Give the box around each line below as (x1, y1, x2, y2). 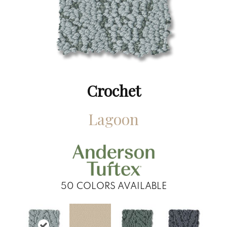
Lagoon (88, 108, 139, 129)
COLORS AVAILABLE (76, 180, 167, 192)
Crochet (86, 80, 141, 101)
